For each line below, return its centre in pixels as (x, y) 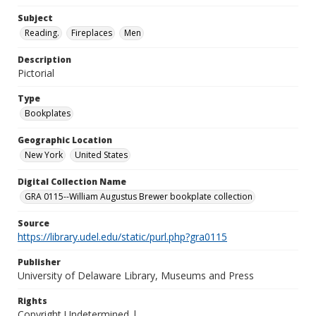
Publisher (39, 262)
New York (44, 155)
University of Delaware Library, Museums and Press (136, 275)
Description (44, 60)
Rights (32, 301)
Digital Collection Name (72, 182)
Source (34, 223)
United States (101, 155)
